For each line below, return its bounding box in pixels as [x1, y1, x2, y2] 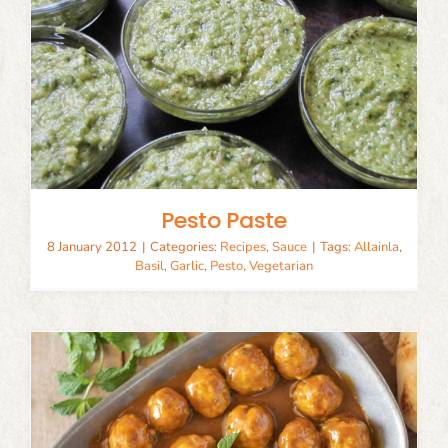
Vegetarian [249, 257, 313, 276]
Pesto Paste [161, 205, 287, 237]
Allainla [353, 238, 399, 257]
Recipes [219, 238, 266, 257]
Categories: [149, 238, 220, 257]
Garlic [170, 257, 204, 276]
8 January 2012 [46, 238, 137, 257]
